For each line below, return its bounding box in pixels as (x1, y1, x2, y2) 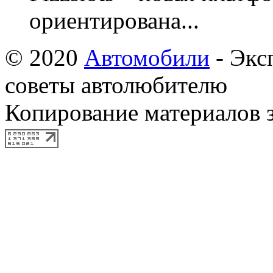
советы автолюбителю (5, 72, 227, 98)
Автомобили (84, 44, 210, 71)
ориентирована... (29, 7, 199, 34)
